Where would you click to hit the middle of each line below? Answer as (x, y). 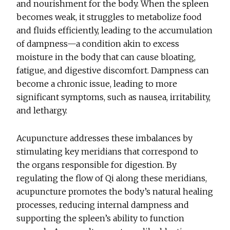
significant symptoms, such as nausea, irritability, (114, 97)
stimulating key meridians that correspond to (108, 152)
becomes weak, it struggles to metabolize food (109, 17)
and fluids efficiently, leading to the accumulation (115, 31)
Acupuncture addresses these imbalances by (105, 138)
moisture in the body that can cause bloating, (106, 57)
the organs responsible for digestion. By (97, 165)
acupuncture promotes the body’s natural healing (115, 192)
